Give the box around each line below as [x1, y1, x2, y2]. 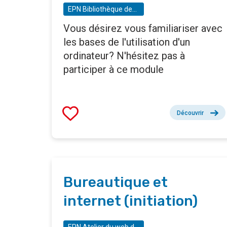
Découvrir [177, 109, 204, 117]
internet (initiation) [63, 193, 198, 210]
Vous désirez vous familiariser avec [63, 22, 222, 35]
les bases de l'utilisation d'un [63, 36, 190, 49]
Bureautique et [63, 174, 168, 191]
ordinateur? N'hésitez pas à [63, 50, 185, 62]
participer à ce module [63, 63, 164, 76]
